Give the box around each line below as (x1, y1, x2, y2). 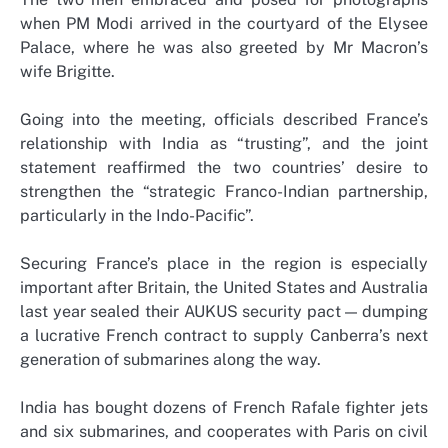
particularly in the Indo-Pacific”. (20, 205, 254, 225)
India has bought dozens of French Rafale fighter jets (20, 398, 428, 418)
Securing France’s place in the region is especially (20, 254, 428, 274)
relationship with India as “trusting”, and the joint (20, 133, 428, 153)
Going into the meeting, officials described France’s (20, 109, 428, 129)
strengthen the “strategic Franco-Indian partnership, (20, 181, 428, 201)
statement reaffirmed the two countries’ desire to (20, 157, 428, 177)
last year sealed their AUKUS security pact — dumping (20, 302, 428, 322)
